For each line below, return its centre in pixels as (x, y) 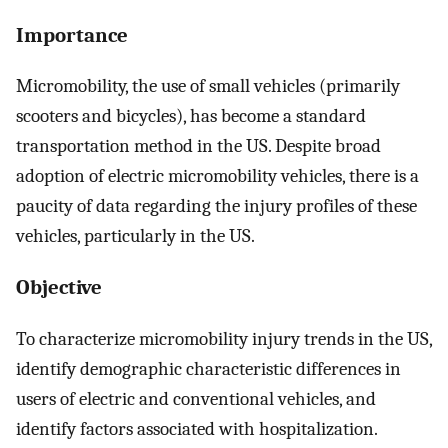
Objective (59, 287)
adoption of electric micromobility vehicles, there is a (217, 176)
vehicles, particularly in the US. (135, 236)
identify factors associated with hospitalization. (197, 428)
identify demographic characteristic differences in (208, 368)
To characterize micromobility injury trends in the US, (224, 338)
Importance (72, 34)
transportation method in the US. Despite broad (198, 146)
